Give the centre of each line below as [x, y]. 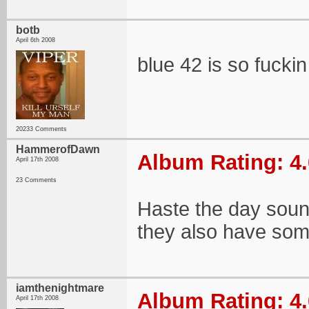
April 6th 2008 [36, 40]
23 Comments [36, 180]
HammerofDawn [58, 149]
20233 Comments [41, 129]
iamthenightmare [60, 288]
